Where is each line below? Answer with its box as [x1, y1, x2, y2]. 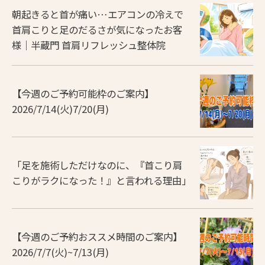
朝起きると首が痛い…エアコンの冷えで [12, 7, 183, 21]
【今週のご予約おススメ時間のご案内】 [12, 230, 182, 244]
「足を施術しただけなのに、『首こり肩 [12, 158, 182, 172]
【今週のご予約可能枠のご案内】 [12, 86, 154, 101]
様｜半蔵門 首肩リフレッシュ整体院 [12, 38, 166, 52]
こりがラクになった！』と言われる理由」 [12, 173, 191, 188]
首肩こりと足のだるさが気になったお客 [12, 22, 182, 37]
